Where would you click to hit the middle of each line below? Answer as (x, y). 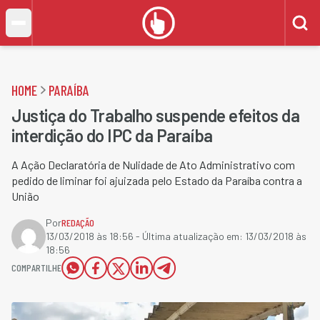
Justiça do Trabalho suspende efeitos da (156, 115)
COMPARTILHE (36, 267)
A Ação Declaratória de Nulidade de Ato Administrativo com (153, 165)
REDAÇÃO (78, 222)
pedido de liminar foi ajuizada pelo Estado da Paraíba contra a (157, 180)
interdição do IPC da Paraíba (112, 135)
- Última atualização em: (189, 236)
